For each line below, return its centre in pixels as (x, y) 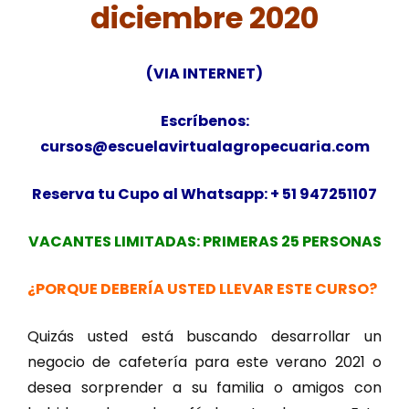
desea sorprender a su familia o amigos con (204, 387)
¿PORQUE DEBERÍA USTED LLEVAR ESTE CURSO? (202, 288)
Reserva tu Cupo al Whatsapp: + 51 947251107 (204, 194)
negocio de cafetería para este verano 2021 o (204, 362)
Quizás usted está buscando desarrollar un (204, 336)
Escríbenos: (204, 121)
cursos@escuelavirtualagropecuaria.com (204, 146)
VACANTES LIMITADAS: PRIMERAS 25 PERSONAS (204, 241)
